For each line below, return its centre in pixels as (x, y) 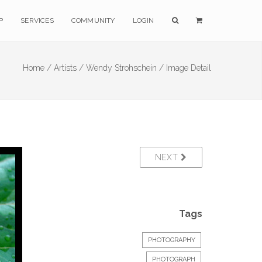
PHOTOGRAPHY (172, 240)
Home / (37, 68)
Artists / (69, 68)
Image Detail (189, 68)
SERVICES (37, 20)
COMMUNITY (93, 20)
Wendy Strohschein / (125, 68)
